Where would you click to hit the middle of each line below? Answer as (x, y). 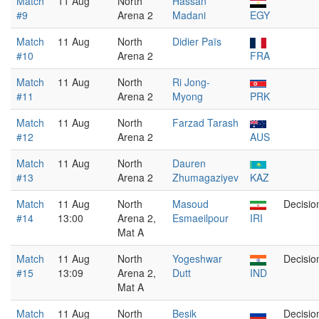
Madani (189, 15)
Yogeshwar (197, 258)
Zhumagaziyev (205, 177)
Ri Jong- (191, 82)
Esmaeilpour (200, 218)
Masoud (190, 204)
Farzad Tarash (205, 122)
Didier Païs (197, 41)
